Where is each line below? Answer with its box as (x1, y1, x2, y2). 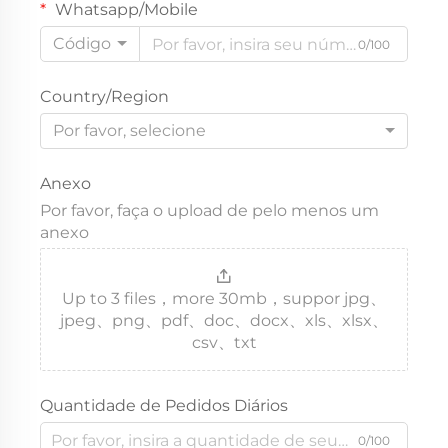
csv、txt (191, 333, 257, 353)
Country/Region (40, 87, 169, 107)
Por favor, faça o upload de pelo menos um (40, 201, 379, 221)
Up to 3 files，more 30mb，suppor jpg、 (62, 289, 386, 309)
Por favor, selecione (53, 121, 206, 141)
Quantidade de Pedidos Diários (40, 396, 288, 416)
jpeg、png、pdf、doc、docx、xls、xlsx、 (60, 311, 388, 331)
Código (53, 34, 111, 54)
